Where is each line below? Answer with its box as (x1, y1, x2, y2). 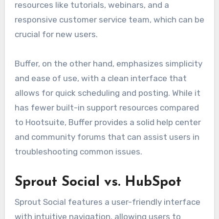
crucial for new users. (14, 29, 98, 40)
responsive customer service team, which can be (14, 15, 204, 25)
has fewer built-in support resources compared (14, 103, 199, 113)
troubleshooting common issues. (14, 147, 142, 157)
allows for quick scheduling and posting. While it (14, 88, 200, 98)
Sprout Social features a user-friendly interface (14, 197, 200, 207)
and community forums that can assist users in (14, 132, 199, 142)
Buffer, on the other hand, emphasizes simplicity (14, 59, 202, 69)
